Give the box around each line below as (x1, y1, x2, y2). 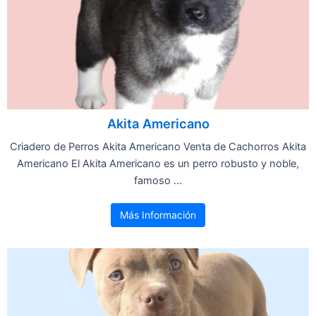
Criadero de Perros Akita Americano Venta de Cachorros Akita (10, 140, 306, 153)
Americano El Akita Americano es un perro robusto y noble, (17, 157, 299, 170)
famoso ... (134, 174, 182, 187)
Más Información (120, 208, 196, 221)
